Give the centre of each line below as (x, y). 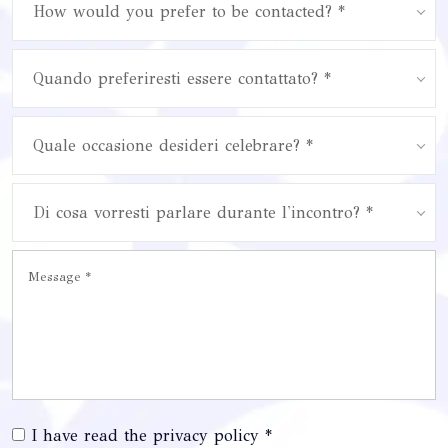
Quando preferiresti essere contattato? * (182, 79)
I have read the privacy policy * (151, 436)
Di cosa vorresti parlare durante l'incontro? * (203, 213)
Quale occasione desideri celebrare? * (173, 146)
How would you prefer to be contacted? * (189, 12)
